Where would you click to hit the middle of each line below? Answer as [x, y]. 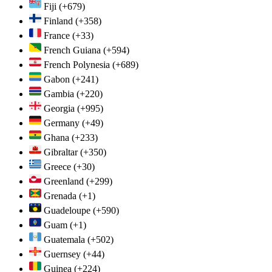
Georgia [59, 108]
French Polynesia [77, 64]
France [57, 35]
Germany [62, 123]
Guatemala [64, 239]
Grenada [60, 195]
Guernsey [62, 254]
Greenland [64, 181]
